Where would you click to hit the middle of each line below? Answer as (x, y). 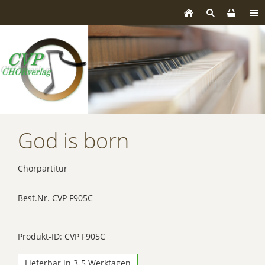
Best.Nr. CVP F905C (55, 198)
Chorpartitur (43, 169)
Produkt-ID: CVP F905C (62, 237)
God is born (73, 141)
